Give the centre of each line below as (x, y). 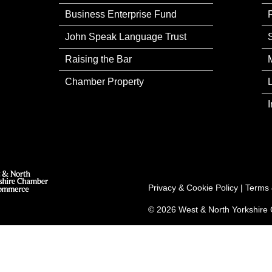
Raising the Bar (99, 59)
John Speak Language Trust (126, 36)
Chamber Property (105, 81)
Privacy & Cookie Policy (193, 187)
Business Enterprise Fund (121, 14)
